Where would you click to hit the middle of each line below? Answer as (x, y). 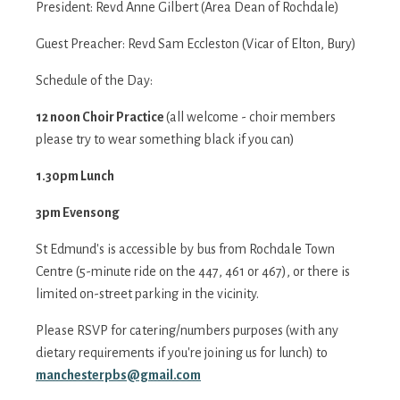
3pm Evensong (78, 212)
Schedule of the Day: (94, 80)
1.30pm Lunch (75, 175)
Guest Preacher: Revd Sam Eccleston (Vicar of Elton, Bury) (196, 43)
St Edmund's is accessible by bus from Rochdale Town (185, 249)
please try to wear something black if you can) (165, 139)
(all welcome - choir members (251, 117)
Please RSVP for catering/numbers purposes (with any (187, 330)
